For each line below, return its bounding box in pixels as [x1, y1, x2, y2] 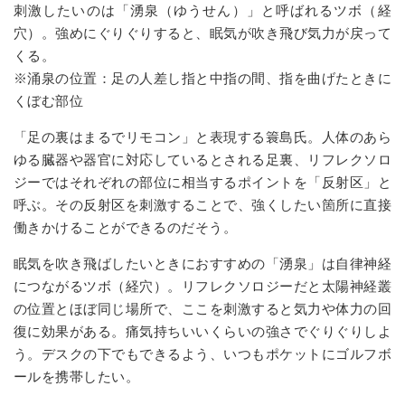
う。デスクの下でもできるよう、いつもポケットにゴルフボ [14, 346, 391, 363]
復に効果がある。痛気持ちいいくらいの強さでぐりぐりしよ [14, 324, 391, 340]
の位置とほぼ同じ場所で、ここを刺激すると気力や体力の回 [14, 301, 391, 317]
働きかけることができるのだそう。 [14, 220, 238, 236]
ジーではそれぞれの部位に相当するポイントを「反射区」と [14, 174, 391, 191]
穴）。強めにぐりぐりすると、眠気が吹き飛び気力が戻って [14, 25, 391, 42]
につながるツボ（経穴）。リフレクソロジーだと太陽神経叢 [14, 278, 391, 295]
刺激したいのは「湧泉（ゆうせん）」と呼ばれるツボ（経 [14, 3, 391, 19]
